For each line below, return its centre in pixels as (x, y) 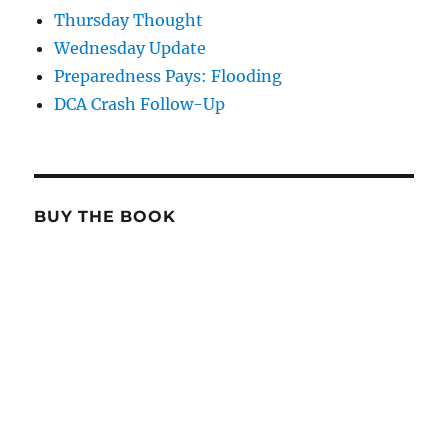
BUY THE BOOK (105, 217)
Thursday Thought (129, 20)
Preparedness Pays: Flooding (168, 76)
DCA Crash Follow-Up (140, 104)
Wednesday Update (130, 48)
